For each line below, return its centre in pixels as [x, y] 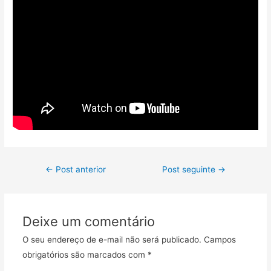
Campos [220, 239]
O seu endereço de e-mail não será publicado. [112, 239]
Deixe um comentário [88, 221]
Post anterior [80, 169]
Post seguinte [190, 169]
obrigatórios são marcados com [85, 254]
